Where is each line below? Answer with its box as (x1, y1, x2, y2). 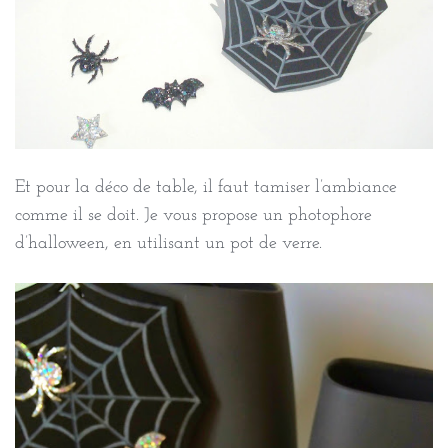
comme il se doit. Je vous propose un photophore (15, 205, 372, 225)
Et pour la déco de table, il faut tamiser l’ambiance (15, 177, 397, 197)
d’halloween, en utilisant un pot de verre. (15, 233, 322, 253)
